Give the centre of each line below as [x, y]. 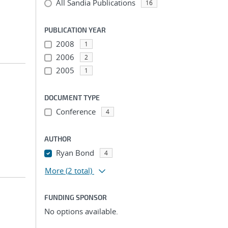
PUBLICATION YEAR [75, 30]
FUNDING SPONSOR [76, 197]
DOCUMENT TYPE [72, 97]
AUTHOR [58, 139]
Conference [76, 111]
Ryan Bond [75, 153]
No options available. [81, 211]
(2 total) [79, 170]
